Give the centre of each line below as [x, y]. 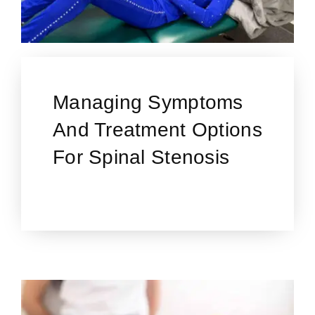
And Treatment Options [157, 130]
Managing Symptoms [148, 103]
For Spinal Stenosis [141, 157]
